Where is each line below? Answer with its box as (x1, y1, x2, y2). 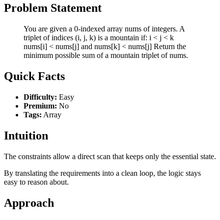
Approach (4, 196, 54, 209)
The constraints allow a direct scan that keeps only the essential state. (4, 152, 216, 161)
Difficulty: (24, 93, 57, 102)
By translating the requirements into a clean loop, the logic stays (4, 168, 201, 177)
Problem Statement (4, 1, 102, 15)
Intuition (4, 129, 48, 142)
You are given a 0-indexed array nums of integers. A (24, 25, 185, 33)
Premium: (24, 102, 57, 110)
